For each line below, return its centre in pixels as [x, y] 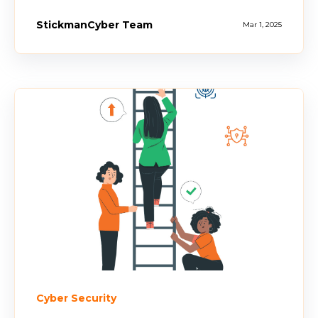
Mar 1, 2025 [262, 25]
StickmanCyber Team [94, 24]
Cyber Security [76, 298]
